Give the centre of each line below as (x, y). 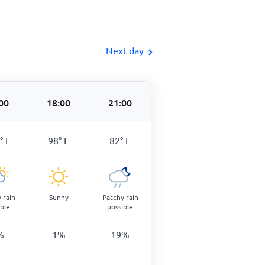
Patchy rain (120, 197)
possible (120, 206)
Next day (125, 50)
